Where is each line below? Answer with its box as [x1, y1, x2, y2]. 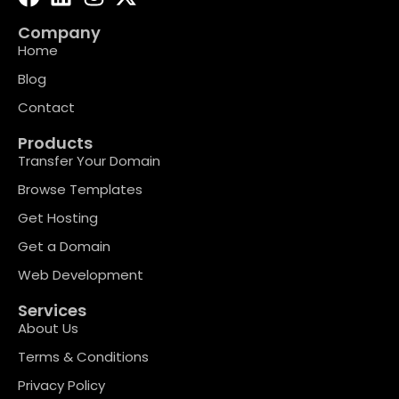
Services [18, 299, 86, 322]
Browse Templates [18, 180, 142, 199]
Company [18, 21, 101, 45]
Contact [18, 98, 75, 118]
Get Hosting [18, 208, 98, 228]
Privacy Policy [18, 376, 105, 395]
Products [18, 132, 93, 155]
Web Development [18, 265, 143, 285]
